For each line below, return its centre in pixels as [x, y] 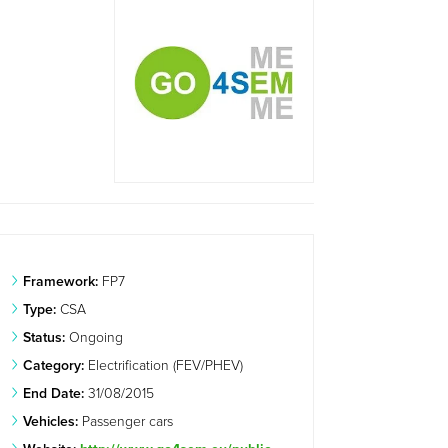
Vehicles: [51, 421]
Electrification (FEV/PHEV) [164, 365]
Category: [54, 365]
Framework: [61, 281]
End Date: [54, 393]
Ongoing [94, 337]
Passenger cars [126, 421]
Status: [44, 337]
